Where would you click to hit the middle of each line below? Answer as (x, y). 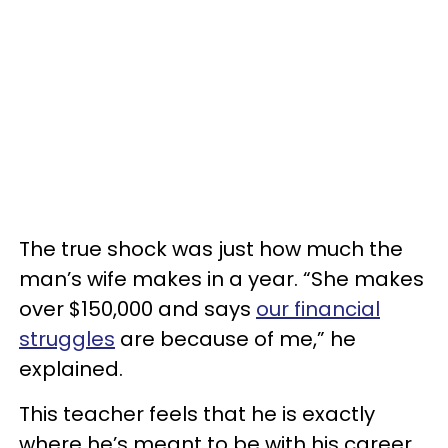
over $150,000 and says (137, 309)
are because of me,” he (235, 339)
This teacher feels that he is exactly (197, 414)
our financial (318, 309)
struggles (67, 339)
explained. (71, 369)
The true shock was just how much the (211, 249)
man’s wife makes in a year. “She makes (221, 279)
